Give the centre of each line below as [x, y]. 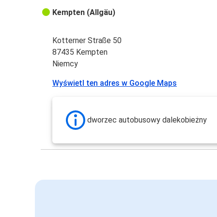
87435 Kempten [80, 52]
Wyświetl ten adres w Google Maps [115, 83]
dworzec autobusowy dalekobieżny [147, 120]
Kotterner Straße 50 [87, 41]
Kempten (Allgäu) [84, 13]
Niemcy [65, 64]
